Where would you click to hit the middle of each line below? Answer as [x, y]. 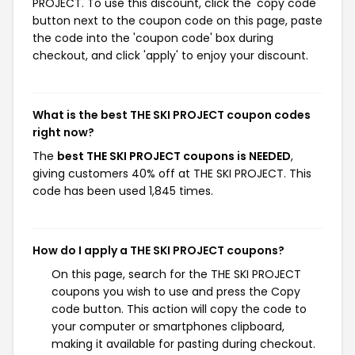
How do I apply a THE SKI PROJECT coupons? [158, 250]
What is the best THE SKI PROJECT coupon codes [172, 115]
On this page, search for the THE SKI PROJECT [176, 274]
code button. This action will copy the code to [179, 309]
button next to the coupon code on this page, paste [177, 21]
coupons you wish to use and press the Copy [176, 292]
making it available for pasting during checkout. [183, 344]
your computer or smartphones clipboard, [168, 326]
